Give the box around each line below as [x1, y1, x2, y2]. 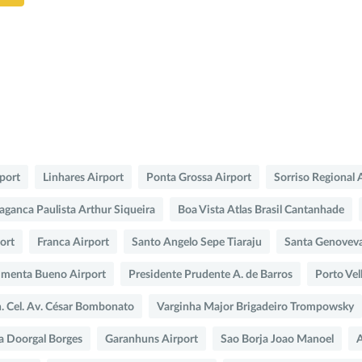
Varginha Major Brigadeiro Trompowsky [157, 301, 354, 313]
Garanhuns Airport [105, 333, 198, 345]
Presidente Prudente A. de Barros [128, 268, 293, 280]
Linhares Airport [43, 171, 124, 183]
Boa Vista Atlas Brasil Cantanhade [178, 204, 344, 216]
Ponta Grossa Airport [146, 171, 251, 183]
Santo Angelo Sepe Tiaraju [132, 236, 262, 248]
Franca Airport [37, 236, 109, 248]
